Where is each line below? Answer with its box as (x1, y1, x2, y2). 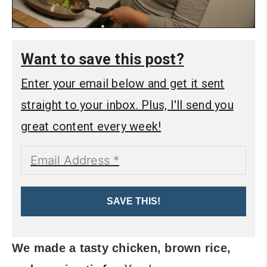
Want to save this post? (21, 50, 184, 68)
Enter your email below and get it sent (21, 76, 225, 91)
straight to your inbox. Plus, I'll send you (21, 97, 234, 112)
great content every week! (21, 119, 162, 133)
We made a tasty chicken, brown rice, (12, 241, 231, 254)
